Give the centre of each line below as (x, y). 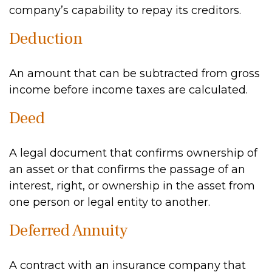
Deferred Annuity (68, 230)
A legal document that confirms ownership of (133, 153)
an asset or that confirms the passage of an (127, 169)
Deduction (46, 39)
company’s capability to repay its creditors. (125, 10)
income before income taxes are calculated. (128, 90)
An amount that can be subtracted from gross (134, 73)
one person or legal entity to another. (110, 202)
